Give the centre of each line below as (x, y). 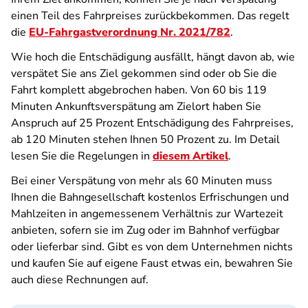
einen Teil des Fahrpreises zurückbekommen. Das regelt (150, 16)
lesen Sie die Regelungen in (82, 156)
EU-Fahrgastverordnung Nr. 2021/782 (130, 32)
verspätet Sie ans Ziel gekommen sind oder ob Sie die (144, 74)
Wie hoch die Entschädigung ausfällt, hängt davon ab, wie (153, 57)
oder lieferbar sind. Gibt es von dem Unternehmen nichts (152, 247)
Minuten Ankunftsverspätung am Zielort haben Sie (136, 107)
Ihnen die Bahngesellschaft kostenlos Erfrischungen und (150, 197)
